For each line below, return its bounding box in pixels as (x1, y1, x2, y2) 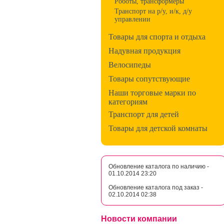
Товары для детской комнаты (108, 124, 207, 132)
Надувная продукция (108, 46, 180, 55)
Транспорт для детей (108, 110, 179, 118)
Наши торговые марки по (108, 88, 196, 97)
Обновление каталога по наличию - (108, 163, 209, 170)
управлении (114, 15, 150, 23)
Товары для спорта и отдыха (108, 32, 205, 41)
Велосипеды (108, 60, 151, 69)
